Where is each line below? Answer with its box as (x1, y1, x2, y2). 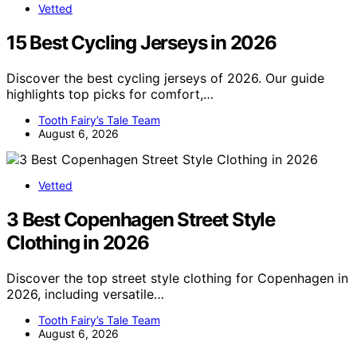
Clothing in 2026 (6, 231, 149, 254)
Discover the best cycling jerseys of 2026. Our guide (6, 70, 324, 87)
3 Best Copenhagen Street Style (6, 208, 275, 231)
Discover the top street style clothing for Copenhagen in (6, 269, 348, 286)
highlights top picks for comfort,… (6, 86, 214, 103)
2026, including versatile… (6, 285, 164, 302)
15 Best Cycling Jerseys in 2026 (6, 31, 277, 55)
